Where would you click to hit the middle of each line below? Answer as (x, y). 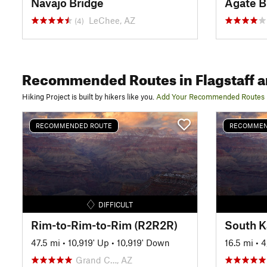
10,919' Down (143, 242)
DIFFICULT (115, 204)
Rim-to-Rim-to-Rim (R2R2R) (104, 225)
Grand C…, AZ (104, 260)
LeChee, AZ (112, 20)
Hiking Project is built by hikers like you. (88, 97)
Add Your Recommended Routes (210, 97)
